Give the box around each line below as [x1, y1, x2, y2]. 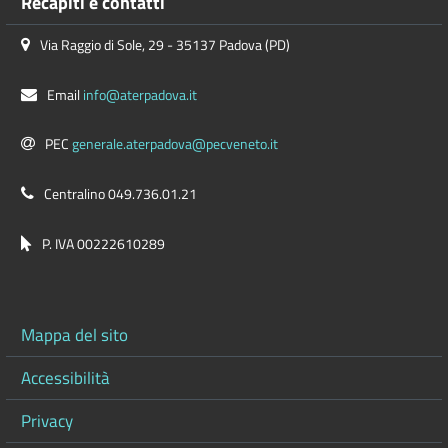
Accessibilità [21, 363, 110, 391]
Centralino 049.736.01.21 [44, 183, 197, 206]
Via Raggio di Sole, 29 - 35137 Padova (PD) [40, 33, 290, 56]
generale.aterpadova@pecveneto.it [72, 133, 278, 156]
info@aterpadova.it [83, 83, 197, 106]
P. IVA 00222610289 [42, 233, 165, 256]
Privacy [21, 406, 73, 434]
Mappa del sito [21, 320, 128, 348]
